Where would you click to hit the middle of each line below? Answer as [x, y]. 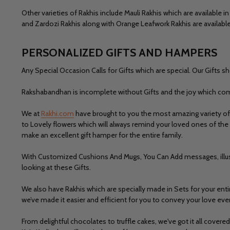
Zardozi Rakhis [59, 23]
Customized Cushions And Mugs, [91, 156]
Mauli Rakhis [144, 13]
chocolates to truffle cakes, [114, 221]
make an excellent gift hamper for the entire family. [103, 135]
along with [99, 23]
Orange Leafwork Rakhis [154, 23]
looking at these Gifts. [57, 167]
